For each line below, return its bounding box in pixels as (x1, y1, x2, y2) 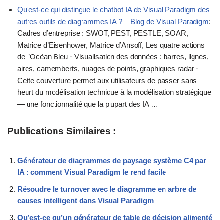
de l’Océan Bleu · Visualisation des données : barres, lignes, (17, 53, 209, 61)
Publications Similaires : (7, 126, 116, 137)
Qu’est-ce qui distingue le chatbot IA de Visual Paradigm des (17, 5, 210, 14)
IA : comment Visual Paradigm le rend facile (17, 168, 166, 177)
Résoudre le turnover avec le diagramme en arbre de (17, 185, 196, 193)
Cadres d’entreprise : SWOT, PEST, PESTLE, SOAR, (17, 29, 188, 38)
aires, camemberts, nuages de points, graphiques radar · (17, 64, 198, 73)
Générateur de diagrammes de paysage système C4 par (17, 156, 206, 165)
